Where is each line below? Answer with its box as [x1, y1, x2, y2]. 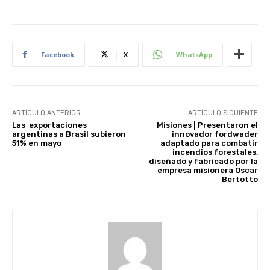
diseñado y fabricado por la [148, 156, 258, 166]
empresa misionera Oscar [157, 165, 258, 175]
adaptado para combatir [160, 138, 258, 148]
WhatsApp [176, 49, 212, 59]
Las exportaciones [12, 120, 87, 130]
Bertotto [221, 174, 258, 184]
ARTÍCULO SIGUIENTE [187, 108, 258, 117]
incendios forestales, [172, 147, 258, 157]
